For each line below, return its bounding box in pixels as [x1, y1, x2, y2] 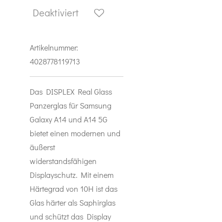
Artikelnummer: [30, 42, 78, 53]
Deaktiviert [33, 6, 79, 19]
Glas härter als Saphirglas [30, 197, 115, 208]
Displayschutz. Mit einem [30, 169, 113, 180]
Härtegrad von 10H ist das [30, 183, 117, 194]
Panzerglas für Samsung [30, 100, 111, 111]
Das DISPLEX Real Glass [30, 86, 112, 97]
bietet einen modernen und [30, 128, 120, 138]
